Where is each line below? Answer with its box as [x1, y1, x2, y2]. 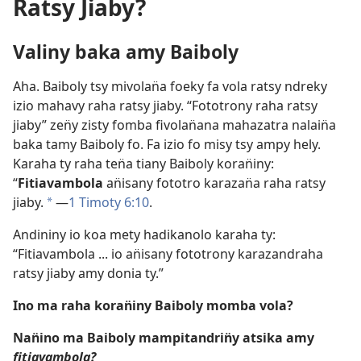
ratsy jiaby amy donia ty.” [13, 264, 164, 283]
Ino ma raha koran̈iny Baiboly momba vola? [13, 297, 293, 315]
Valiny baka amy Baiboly [13, 39, 239, 65]
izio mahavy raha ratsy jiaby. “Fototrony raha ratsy [13, 97, 317, 115]
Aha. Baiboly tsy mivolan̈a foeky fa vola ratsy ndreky [13, 77, 327, 96]
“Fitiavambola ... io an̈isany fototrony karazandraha [13, 245, 323, 263]
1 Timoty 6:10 [68, 193, 149, 212]
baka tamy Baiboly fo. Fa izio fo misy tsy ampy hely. [13, 135, 321, 154]
